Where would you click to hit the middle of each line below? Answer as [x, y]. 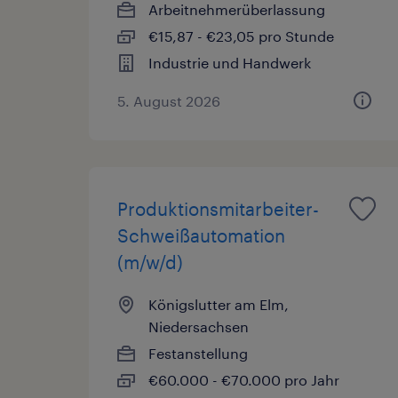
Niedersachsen [199, 326]
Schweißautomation [201, 235]
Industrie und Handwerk [230, 62]
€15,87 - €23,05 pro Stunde [241, 36]
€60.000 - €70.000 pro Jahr [244, 379]
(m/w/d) [150, 262]
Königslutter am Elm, [219, 304]
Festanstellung [198, 353]
